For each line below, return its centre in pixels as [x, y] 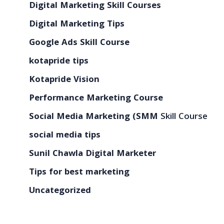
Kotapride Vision [64, 80]
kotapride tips [59, 61]
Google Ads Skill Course [79, 43]
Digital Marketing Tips [77, 24]
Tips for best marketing [79, 172]
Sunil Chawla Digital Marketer [93, 154]
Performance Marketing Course [96, 98]
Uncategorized [60, 191]
